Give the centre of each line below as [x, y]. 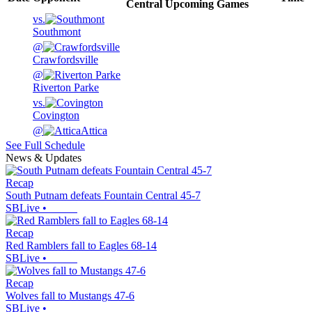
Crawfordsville [65, 60]
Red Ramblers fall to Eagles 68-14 [81, 246]
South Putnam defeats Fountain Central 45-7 [103, 196]
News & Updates [44, 158]
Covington [56, 116]
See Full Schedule [45, 146]
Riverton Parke [66, 88]
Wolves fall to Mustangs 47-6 [70, 296]
